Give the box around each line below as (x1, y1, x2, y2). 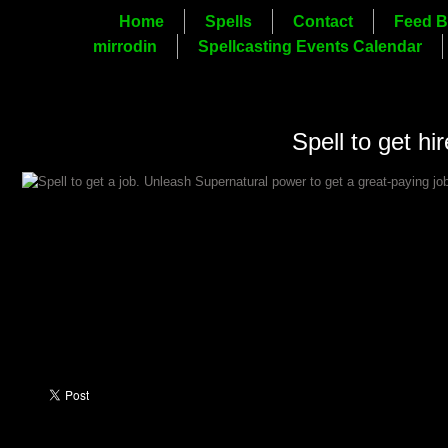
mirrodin (93, 38, 158, 55)
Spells (204, 13, 252, 30)
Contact (292, 13, 353, 30)
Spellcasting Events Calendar (198, 38, 423, 55)
